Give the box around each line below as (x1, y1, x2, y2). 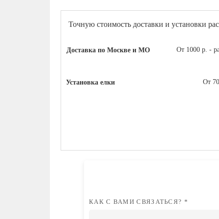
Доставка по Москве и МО (66, 58, 157, 67)
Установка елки (66, 90, 122, 99)
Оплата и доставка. (68, 31, 145, 42)
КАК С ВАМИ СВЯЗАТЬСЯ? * (89, 210, 192, 218)
